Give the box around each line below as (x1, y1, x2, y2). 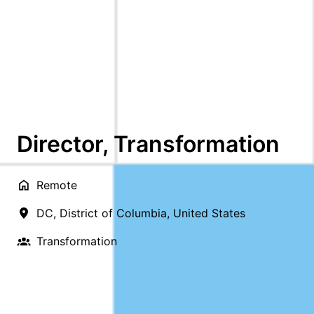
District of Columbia (60, 206, 167, 221)
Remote (36, 178, 77, 193)
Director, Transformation (17, 130, 280, 158)
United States (173, 206, 245, 221)
